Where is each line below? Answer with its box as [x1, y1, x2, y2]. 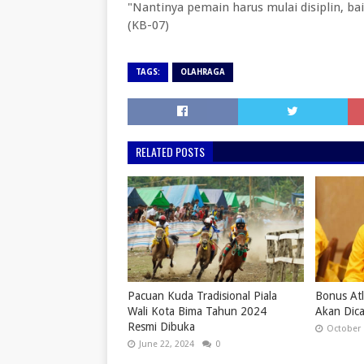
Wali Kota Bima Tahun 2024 [128, 305, 266, 318]
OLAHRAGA [180, 67, 225, 76]
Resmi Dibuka [128, 320, 195, 333]
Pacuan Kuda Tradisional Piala [128, 289, 277, 302]
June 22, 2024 [139, 339, 194, 349]
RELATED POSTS [136, 143, 205, 160]
